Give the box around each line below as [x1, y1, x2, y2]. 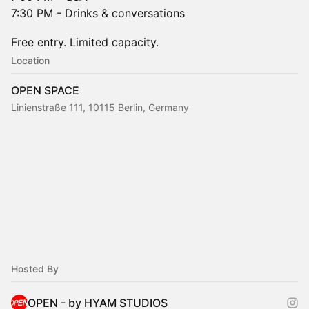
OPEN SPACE [11, 83, 79, 97]
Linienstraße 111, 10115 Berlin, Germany [11, 101, 189, 113]
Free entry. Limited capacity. [11, 35, 159, 49]
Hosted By [11, 263, 59, 275]
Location [11, 54, 50, 66]
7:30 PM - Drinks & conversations [11, 6, 185, 20]
